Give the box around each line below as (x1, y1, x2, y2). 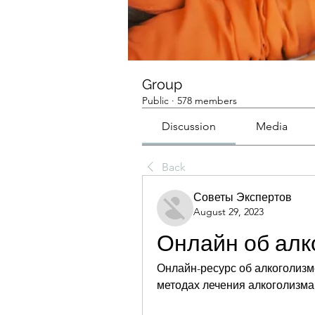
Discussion (162, 120, 217, 134)
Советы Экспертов (193, 191, 292, 205)
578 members (177, 94, 237, 108)
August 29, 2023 (193, 205, 264, 219)
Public (142, 94, 169, 108)
